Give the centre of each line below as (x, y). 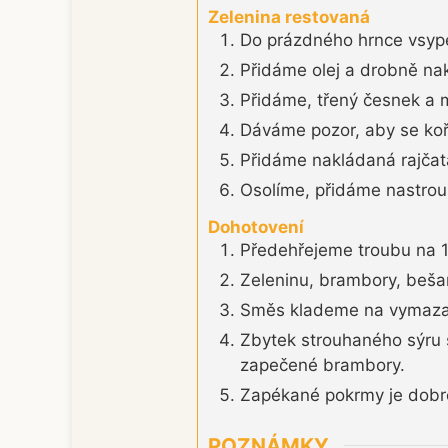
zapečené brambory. (322, 365)
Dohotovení (256, 227)
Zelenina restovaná (289, 16)
